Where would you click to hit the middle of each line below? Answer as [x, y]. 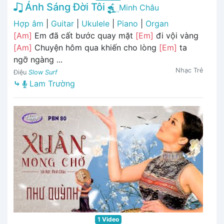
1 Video [108, 219]
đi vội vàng [176, 35]
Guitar [62, 23]
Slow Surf [43, 72]
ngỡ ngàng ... [38, 59]
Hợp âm [28, 23]
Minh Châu [139, 7]
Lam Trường [51, 83]
